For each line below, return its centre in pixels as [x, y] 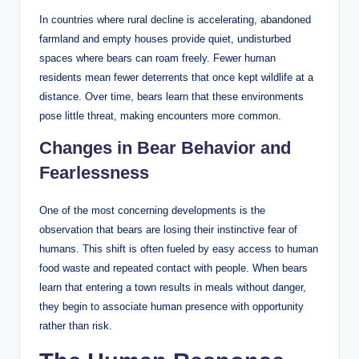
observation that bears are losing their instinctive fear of [168, 229]
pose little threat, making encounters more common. [160, 115]
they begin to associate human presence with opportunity [171, 306]
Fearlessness [94, 172]
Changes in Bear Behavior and [165, 147]
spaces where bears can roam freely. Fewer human [157, 58]
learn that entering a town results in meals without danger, [173, 287]
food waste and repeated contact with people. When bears [173, 268]
